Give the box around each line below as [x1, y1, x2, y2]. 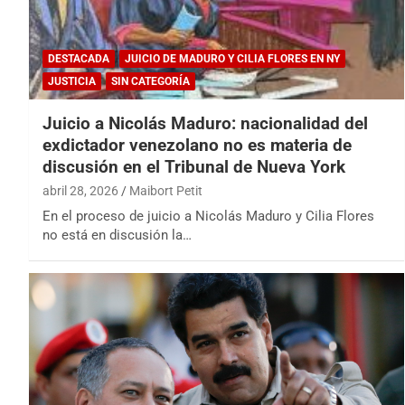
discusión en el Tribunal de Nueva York [42, 156, 345, 178]
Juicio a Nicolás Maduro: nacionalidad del [42, 113, 368, 135]
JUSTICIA [48, 75, 96, 89]
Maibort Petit [129, 184, 202, 199]
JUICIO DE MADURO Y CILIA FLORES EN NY [125, 52, 340, 66]
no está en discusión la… [42, 227, 192, 244]
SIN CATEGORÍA [111, 75, 190, 89]
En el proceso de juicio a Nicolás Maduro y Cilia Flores [42, 208, 374, 225]
